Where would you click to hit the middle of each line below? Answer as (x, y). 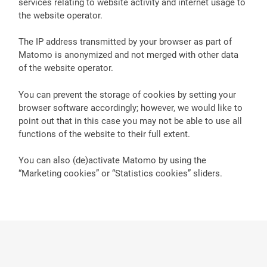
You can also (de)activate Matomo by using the (112, 161)
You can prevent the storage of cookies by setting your (127, 94)
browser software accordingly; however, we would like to (130, 108)
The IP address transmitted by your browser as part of (125, 42)
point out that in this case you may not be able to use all (130, 121)
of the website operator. (66, 68)
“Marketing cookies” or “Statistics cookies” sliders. (120, 174)
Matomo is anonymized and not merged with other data (128, 55)
